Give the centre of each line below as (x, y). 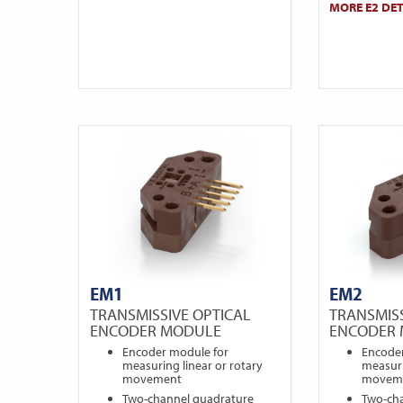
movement (152, 379)
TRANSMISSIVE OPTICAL (170, 313)
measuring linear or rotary (192, 366)
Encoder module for (175, 352)
